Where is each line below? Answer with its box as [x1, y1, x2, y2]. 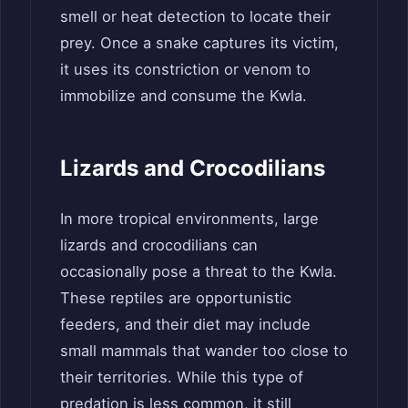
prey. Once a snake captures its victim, [60, 33, 339, 52]
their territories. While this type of [60, 367, 303, 386]
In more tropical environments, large [60, 209, 319, 228]
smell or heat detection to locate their [60, 6, 331, 25]
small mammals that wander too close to [60, 341, 348, 360]
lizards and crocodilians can [60, 235, 258, 254]
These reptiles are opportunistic [60, 288, 291, 307]
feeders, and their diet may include [60, 314, 311, 333]
